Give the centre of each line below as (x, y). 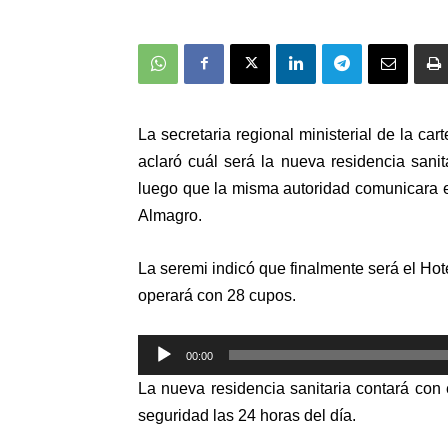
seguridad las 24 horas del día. (247, 415)
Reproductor (181, 346)
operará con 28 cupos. (217, 295)
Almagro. (170, 215)
